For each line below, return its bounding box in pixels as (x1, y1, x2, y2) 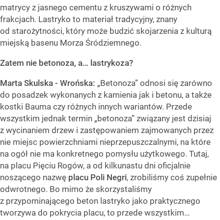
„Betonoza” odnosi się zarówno (97, 78, 212, 88)
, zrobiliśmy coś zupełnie (127, 172, 217, 183)
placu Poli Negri (66, 172, 127, 183)
